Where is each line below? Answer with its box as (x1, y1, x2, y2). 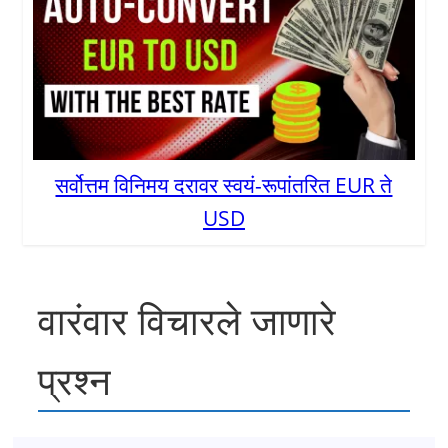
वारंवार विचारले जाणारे (38, 294, 337, 347)
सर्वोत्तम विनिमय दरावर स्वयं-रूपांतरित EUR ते (55, 171, 393, 200)
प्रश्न (38, 354, 112, 407)
